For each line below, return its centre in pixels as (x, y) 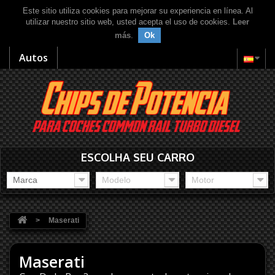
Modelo (117, 180)
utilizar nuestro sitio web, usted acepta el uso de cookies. (129, 22)
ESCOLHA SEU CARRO (137, 157)
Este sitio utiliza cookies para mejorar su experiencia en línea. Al (137, 11)
